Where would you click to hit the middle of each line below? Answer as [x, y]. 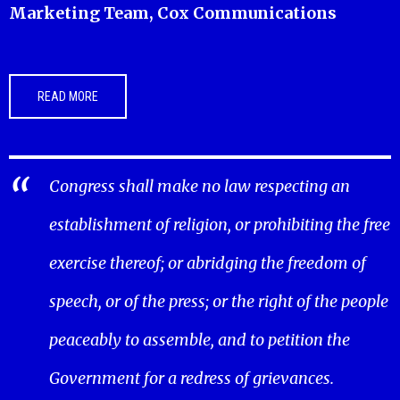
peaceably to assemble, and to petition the [200, 339]
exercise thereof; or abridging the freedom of [208, 262]
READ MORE [68, 96]
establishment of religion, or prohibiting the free [220, 224]
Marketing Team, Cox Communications [173, 12]
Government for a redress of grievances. [192, 378]
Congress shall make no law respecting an [200, 186]
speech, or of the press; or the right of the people [219, 301]
